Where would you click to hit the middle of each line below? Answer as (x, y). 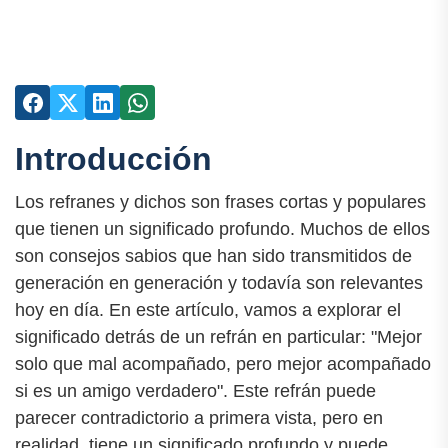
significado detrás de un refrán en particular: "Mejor (218, 337)
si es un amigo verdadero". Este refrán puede (195, 391)
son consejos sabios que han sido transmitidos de (213, 256)
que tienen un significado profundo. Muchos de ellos (222, 229)
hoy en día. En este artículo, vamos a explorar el (208, 310)
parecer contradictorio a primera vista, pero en (199, 418)
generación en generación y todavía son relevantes (219, 283)
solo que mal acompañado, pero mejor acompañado (223, 364)
